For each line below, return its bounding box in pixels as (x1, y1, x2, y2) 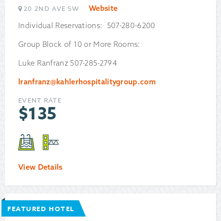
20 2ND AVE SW (24, 4, 79, 13)
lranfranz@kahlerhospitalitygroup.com (18, 77, 156, 87)
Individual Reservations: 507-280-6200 (18, 21, 155, 31)
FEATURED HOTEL (7, 204, 74, 214)
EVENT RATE (18, 96, 62, 105)
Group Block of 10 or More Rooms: (18, 39, 143, 49)
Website (89, 3, 118, 13)
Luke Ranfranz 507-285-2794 (18, 58, 117, 68)
